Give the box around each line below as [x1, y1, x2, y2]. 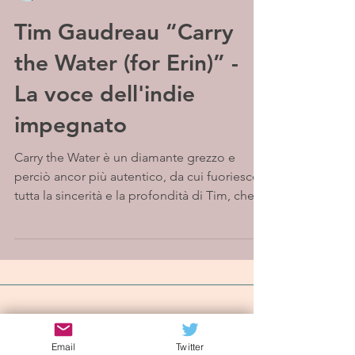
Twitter [176, 340, 204, 353]
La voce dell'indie [14, 80, 195, 107]
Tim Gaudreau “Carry [14, 18, 234, 45]
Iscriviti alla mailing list [51, 319, 203, 338]
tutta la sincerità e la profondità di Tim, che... [14, 188, 264, 203]
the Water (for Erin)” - [14, 49, 239, 76]
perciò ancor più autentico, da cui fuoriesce [14, 169, 259, 184]
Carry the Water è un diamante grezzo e [14, 150, 235, 165]
